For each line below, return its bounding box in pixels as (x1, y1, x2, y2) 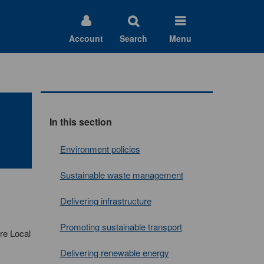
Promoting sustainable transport (60, 220, 182, 233)
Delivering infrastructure (60, 194, 151, 207)
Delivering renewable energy (60, 246, 169, 259)
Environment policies (60, 143, 140, 155)
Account (69, 32, 103, 44)
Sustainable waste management (60, 169, 183, 181)
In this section (49, 115, 112, 128)
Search (119, 32, 147, 44)
